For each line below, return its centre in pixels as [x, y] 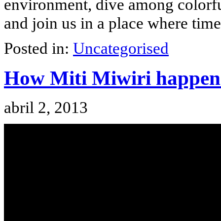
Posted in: [38, 48]
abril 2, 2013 [46, 108]
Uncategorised [121, 48]
